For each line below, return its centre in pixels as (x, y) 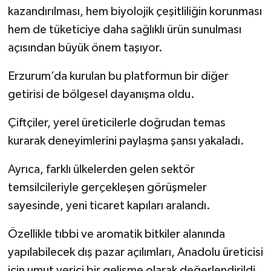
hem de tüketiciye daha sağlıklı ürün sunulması (124, 29)
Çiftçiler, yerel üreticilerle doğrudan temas (116, 122)
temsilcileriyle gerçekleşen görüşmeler (107, 187)
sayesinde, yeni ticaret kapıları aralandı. (109, 205)
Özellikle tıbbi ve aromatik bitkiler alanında (116, 234)
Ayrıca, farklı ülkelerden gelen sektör (101, 169)
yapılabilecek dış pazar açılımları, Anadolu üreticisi (135, 252)
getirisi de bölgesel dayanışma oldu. (101, 94)
